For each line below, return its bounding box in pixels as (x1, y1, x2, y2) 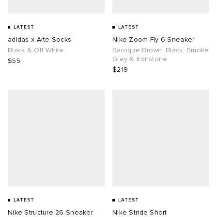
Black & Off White (8, 46, 64, 55)
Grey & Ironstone (112, 55, 168, 63)
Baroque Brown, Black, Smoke (112, 46, 209, 55)
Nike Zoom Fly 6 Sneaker (112, 35, 195, 44)
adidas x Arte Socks (8, 35, 72, 44)
